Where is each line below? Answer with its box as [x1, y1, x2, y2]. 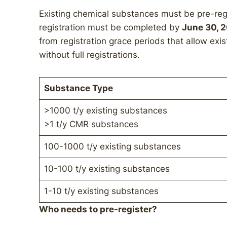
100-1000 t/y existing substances [44, 141, 181, 152]
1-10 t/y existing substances [44, 186, 159, 196]
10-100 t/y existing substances [44, 164, 170, 174]
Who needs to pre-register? [39, 204, 157, 214]
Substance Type [44, 83, 113, 93]
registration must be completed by [39, 22, 182, 32]
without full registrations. [39, 50, 140, 60]
